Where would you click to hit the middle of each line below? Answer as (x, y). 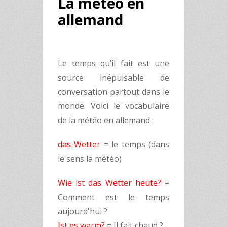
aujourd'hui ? (83, 211)
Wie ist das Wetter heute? (109, 183)
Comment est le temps (113, 197)
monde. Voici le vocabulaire (113, 106)
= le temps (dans (135, 144)
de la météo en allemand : (106, 120)
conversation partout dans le (113, 92)
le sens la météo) (90, 159)
